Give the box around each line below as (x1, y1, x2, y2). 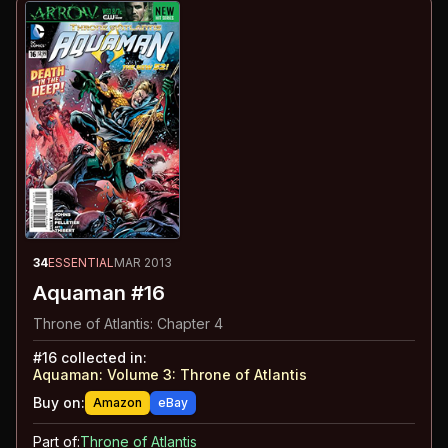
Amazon (93, 394, 142, 410)
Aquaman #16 (33, 280, 165, 305)
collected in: (57, 348, 147, 366)
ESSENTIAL (48, 254, 114, 270)
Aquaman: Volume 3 (33, 365, 172, 383)
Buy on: (33, 393, 85, 411)
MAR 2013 (114, 254, 172, 270)
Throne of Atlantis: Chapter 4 (33, 314, 223, 332)
